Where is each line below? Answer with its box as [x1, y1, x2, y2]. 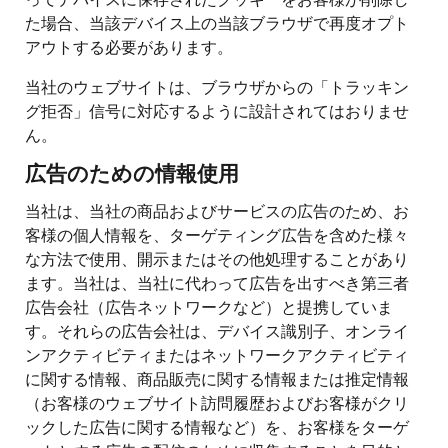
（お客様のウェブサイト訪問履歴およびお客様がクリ [25, 390, 409, 414]
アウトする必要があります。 [25, 34, 233, 58]
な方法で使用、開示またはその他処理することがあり [25, 246, 409, 270]
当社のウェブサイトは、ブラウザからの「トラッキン [25, 74, 409, 98]
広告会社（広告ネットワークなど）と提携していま [25, 294, 393, 318]
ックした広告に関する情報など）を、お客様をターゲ [25, 414, 409, 438]
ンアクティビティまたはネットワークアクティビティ [25, 342, 409, 366]
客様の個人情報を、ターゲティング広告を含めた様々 [25, 222, 409, 246]
